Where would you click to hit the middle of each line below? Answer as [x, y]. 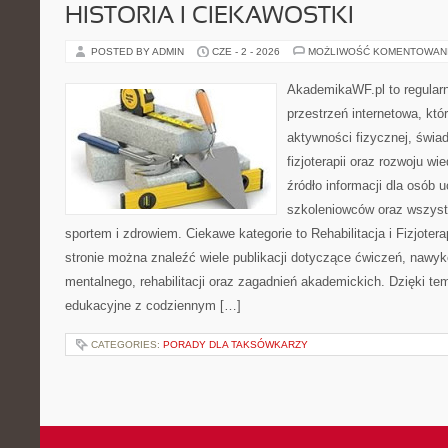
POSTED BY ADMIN [139, 51]
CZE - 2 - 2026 [246, 51]
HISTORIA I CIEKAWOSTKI [209, 17]
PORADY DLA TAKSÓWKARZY [235, 344]
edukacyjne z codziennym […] [153, 305]
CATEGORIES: [127, 344]
